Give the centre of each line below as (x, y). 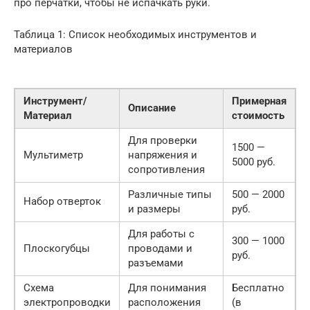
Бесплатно (258, 288)
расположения (164, 302)
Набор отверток (62, 201)
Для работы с (161, 234)
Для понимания (167, 288)
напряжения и (163, 155)
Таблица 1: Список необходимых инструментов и (135, 34)
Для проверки (163, 140)
